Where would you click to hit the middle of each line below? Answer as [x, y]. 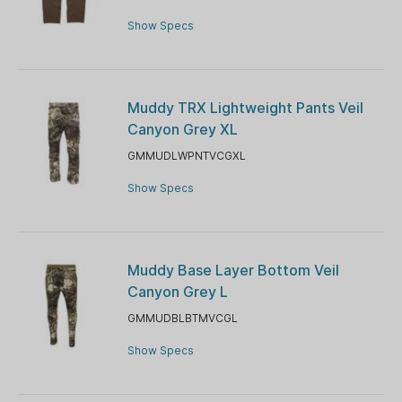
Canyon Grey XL [182, 129]
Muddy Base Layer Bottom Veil [233, 270]
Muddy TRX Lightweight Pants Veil [245, 107]
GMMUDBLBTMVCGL [182, 318]
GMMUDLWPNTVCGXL [186, 155]
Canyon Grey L [177, 291]
